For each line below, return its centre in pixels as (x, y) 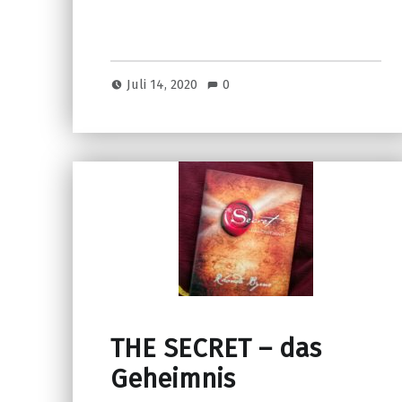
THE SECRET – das (215, 349)
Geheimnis (172, 380)
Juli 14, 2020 (164, 85)
